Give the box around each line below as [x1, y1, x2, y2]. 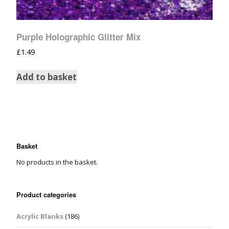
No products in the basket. [16, 157, 98, 167]
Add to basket [16, 71, 77, 83]
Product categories [16, 190, 76, 200]
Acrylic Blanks [16, 212, 63, 221]
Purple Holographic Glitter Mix [16, 31, 141, 43]
